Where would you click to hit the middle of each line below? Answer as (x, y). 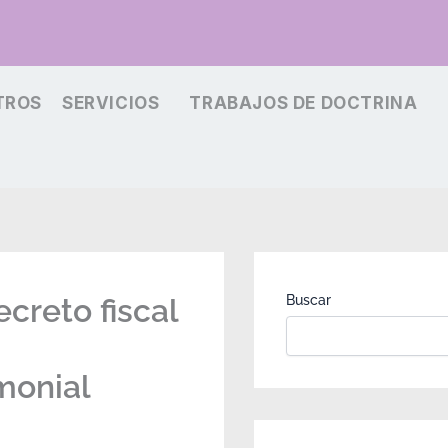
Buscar (308, 300)
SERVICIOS (110, 103)
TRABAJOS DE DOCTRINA (303, 103)
